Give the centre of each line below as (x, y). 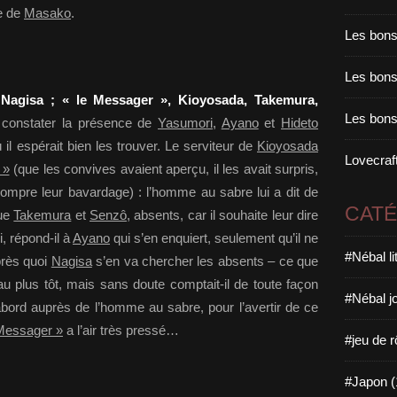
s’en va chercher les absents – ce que (205, 261)
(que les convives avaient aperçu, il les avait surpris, (163, 169)
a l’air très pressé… (121, 330)
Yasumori (186, 123)
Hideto (300, 123)
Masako (47, 13)
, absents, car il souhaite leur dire (223, 215)
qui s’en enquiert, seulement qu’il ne (214, 238)
